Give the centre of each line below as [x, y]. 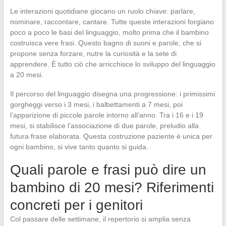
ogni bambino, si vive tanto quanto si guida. [79, 147]
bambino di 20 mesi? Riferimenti [112, 187]
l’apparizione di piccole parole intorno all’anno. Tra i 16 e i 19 [106, 115]
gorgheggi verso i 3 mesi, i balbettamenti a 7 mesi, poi [96, 104]
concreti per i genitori [76, 205]
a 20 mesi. [26, 74]
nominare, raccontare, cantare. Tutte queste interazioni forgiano [112, 21]
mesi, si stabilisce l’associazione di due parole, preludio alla [104, 125]
